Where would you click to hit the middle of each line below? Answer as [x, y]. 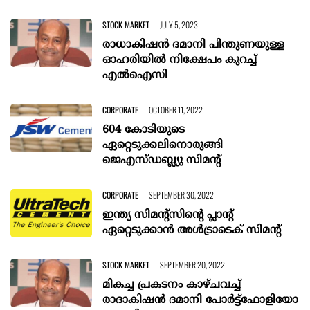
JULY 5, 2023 [179, 24]
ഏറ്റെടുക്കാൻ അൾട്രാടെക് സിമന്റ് [192, 230]
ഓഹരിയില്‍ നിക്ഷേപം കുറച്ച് [180, 60]
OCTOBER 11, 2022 [176, 109]
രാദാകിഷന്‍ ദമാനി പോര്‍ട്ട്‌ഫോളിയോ [201, 300]
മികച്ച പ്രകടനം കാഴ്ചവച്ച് [172, 285]
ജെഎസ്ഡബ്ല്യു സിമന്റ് [162, 160]
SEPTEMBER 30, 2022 [182, 194]
